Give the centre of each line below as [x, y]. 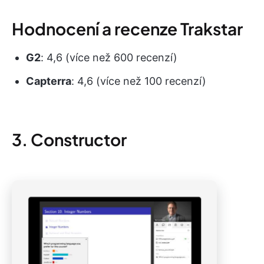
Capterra [49, 81]
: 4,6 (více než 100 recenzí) [139, 81]
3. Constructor [69, 139]
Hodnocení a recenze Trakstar [127, 29]
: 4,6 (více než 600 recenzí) [109, 57]
